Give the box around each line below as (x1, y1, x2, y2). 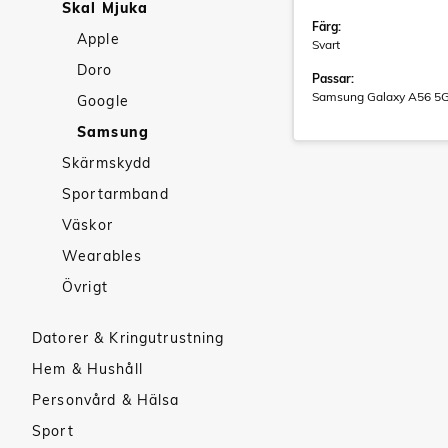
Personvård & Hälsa (32, 391, 180, 409)
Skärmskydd (62, 154, 152, 172)
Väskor (62, 216, 113, 234)
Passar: (312, 71, 354, 86)
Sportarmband (62, 185, 169, 203)
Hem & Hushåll (32, 360, 143, 378)
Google (77, 92, 129, 110)
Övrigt (62, 278, 108, 296)
